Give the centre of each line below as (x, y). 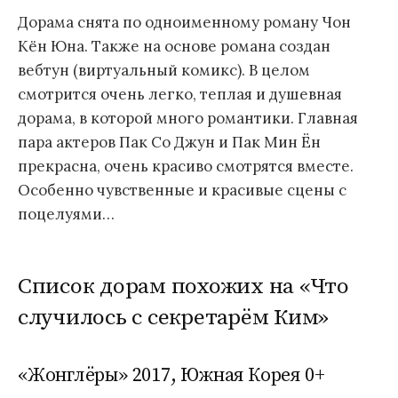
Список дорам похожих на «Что (183, 287)
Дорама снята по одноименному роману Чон (184, 22)
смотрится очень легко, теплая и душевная (180, 94)
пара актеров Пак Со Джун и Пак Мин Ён (169, 142)
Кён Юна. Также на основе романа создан (174, 46)
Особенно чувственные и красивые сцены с (182, 190)
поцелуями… (66, 214)
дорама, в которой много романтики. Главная (188, 118)
